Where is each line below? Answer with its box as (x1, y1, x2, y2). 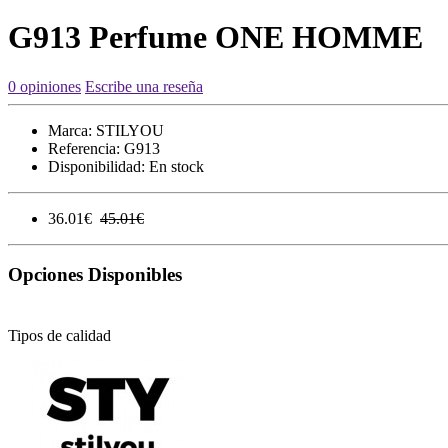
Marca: (48, 121, 92, 139)
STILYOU (96, 121, 164, 139)
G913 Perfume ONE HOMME (8, 19, 423, 56)
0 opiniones (8, 77, 81, 95)
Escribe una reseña (85, 77, 203, 95)
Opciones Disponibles (8, 264, 182, 286)
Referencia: (48, 139, 120, 157)
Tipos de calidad (8, 327, 111, 345)
